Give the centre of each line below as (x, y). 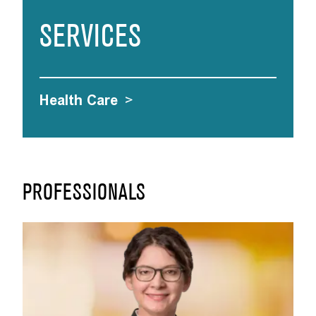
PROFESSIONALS (84, 194)
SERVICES (90, 38)
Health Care (79, 100)
